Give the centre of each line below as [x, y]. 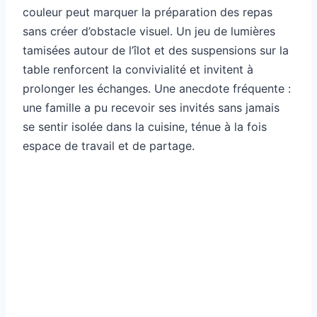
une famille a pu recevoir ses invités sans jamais [151, 108]
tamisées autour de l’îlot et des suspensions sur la [156, 51]
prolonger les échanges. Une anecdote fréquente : [157, 89]
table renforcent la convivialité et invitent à [138, 70]
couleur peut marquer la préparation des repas [148, 12]
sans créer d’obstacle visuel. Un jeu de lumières [149, 31]
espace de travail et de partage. [109, 146]
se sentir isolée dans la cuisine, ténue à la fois [145, 127]
